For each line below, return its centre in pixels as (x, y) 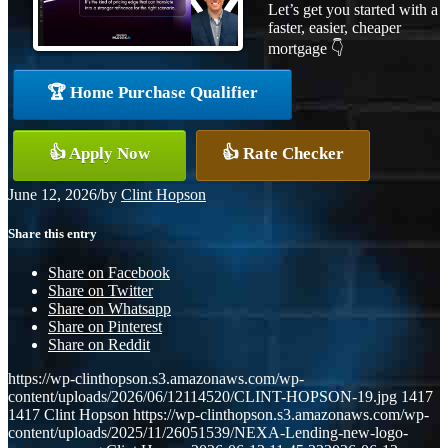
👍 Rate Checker (283, 153)
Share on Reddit (99, 345)
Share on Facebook (109, 273)
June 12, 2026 (52, 194)
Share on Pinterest (105, 327)
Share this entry (52, 233)
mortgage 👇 (306, 48)
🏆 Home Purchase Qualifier (152, 92)
